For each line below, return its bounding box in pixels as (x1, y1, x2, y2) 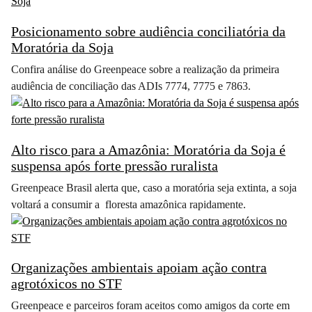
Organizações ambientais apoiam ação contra (11, 260, 267, 276)
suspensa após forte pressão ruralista (11, 157, 218, 173)
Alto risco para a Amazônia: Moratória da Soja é (11, 141, 286, 157)
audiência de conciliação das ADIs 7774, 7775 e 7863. (11, 79, 251, 93)
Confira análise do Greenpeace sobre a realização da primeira (11, 62, 279, 76)
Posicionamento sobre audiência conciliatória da (11, 23, 286, 39)
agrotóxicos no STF (11, 276, 122, 292)
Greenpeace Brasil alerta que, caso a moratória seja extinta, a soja (11, 180, 297, 194)
